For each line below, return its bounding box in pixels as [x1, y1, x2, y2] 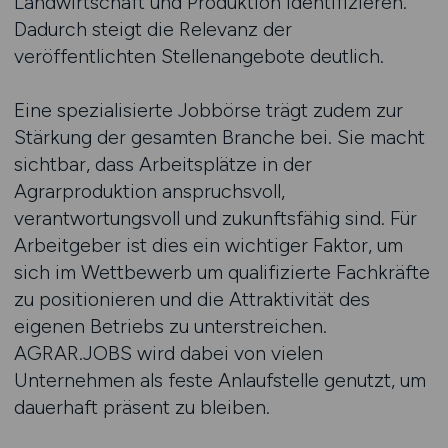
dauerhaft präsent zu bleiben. [13, 395, 270, 419]
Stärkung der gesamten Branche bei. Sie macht [13, 125, 425, 149]
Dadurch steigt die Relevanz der [13, 17, 292, 41]
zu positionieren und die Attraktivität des [13, 287, 370, 311]
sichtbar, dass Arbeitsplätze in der [13, 152, 312, 176]
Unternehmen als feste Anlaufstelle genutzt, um [13, 368, 426, 392]
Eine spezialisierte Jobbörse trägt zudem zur [13, 98, 403, 122]
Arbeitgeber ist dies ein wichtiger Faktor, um [13, 233, 403, 257]
